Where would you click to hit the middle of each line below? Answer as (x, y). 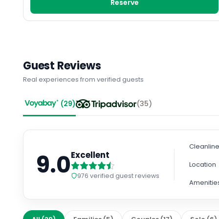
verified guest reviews (124, 175)
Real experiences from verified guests (84, 80)
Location (203, 165)
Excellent (90, 155)
